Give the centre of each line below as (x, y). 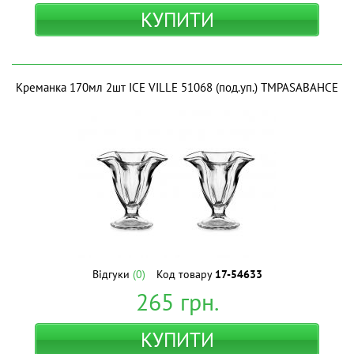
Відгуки (112, 274)
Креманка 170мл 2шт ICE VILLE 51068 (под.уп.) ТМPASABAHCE (177, 87)
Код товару (185, 274)
